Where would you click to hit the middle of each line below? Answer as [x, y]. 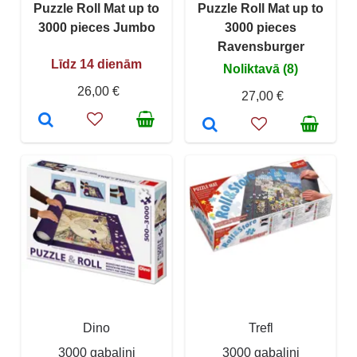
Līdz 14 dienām [96, 64]
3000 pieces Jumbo [96, 27]
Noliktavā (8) [261, 69]
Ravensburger [261, 46]
